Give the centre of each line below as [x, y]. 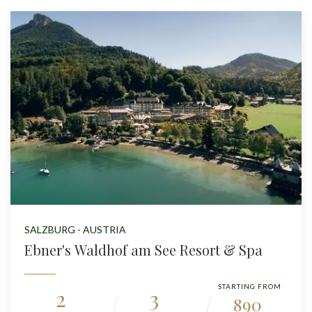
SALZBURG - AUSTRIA [75, 230]
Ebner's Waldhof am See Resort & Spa [143, 250]
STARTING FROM [249, 287]
